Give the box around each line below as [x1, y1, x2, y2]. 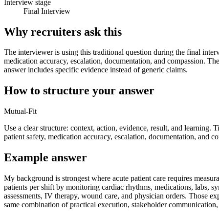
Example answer [4, 151, 87, 164]
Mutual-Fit [4, 107, 37, 116]
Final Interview [23, 6, 70, 15]
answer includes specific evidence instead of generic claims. [4, 66, 188, 74]
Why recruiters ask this [4, 25, 122, 38]
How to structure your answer [4, 84, 154, 97]
